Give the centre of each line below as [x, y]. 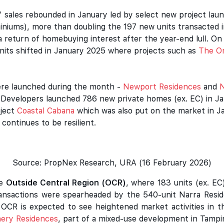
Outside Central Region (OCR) [66, 183]
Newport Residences [162, 87]
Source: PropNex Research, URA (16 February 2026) [112, 163]
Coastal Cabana [46, 111]
